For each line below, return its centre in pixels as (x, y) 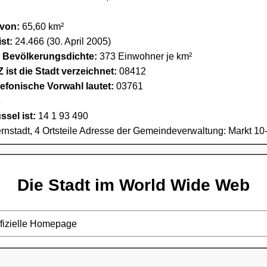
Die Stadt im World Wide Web (133, 185)
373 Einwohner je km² (145, 56)
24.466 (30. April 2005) (62, 41)
